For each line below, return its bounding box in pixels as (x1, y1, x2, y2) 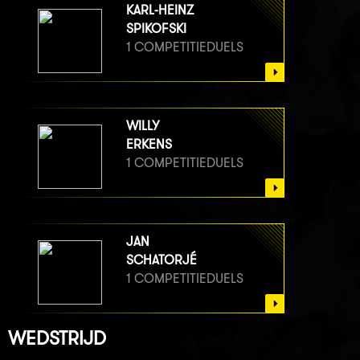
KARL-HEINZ (126, 2, 194, 18)
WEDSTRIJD (8, 325, 106, 350)
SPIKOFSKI (126, 20, 186, 36)
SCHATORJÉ (126, 252, 197, 268)
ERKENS (126, 136, 172, 152)
